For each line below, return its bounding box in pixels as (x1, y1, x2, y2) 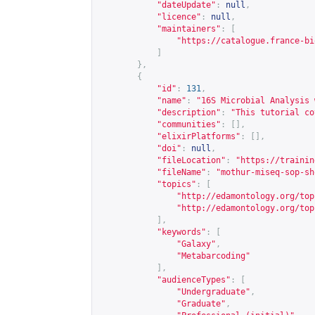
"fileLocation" (157, 155, 226, 165)
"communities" (157, 120, 221, 129)
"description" (157, 108, 221, 117)
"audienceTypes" (157, 275, 231, 285)
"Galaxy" (176, 239, 216, 249)
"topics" (157, 179, 196, 189)
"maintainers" (157, 24, 221, 34)
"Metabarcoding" (176, 251, 250, 261)
